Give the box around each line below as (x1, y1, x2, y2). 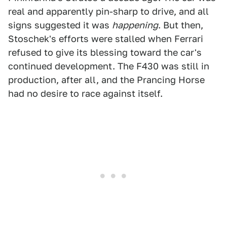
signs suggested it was (8, 20, 112, 31)
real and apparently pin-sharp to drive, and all (8, 6, 209, 17)
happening (112, 20, 158, 31)
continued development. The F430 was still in (8, 61, 209, 72)
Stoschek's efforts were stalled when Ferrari (8, 33, 203, 45)
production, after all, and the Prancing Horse (8, 74, 205, 86)
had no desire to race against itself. (8, 88, 163, 99)
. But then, (158, 20, 203, 31)
